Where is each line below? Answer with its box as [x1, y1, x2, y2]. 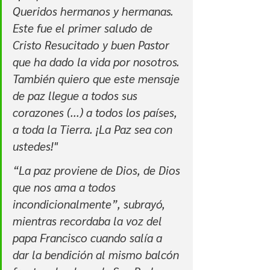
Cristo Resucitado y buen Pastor [13, 37, 172, 52]
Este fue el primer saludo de [13, 20, 155, 36]
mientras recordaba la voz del [13, 213, 165, 228]
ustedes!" [13, 139, 58, 154]
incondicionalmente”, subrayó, [13, 196, 168, 212]
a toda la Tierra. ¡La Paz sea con [13, 122, 175, 137]
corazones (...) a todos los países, [13, 105, 180, 120]
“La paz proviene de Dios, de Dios [13, 163, 183, 178]
